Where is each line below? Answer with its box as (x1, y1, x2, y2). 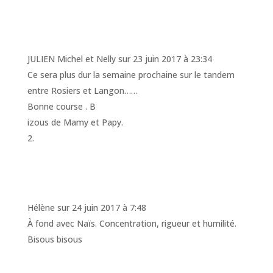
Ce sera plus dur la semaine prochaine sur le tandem (27, 69, 235, 81)
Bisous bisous (27, 233, 82, 246)
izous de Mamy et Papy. (27, 116, 123, 129)
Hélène (27, 202, 55, 214)
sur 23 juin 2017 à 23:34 (118, 53, 212, 65)
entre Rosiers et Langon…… (27, 85, 138, 97)
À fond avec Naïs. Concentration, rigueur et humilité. (27, 218, 236, 230)
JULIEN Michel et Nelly (27, 53, 116, 65)
